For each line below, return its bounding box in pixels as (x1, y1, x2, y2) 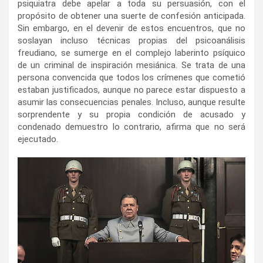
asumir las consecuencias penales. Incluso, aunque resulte (18, 97, 245, 108)
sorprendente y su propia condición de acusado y (18, 109, 245, 120)
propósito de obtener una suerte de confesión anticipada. (18, 11, 245, 22)
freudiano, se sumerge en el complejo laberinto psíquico (18, 48, 245, 59)
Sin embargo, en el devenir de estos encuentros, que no (18, 23, 245, 34)
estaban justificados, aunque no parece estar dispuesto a (18, 85, 245, 96)
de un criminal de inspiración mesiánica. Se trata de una (18, 60, 245, 71)
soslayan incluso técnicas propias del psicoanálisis (18, 35, 245, 46)
